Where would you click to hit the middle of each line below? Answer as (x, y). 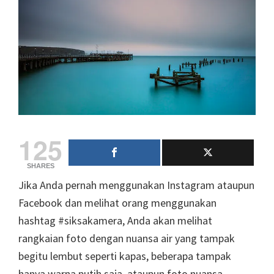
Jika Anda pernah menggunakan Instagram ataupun (136, 185)
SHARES (40, 165)
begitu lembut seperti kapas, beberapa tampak (125, 256)
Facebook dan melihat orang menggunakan (117, 202)
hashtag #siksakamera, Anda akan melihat (115, 220)
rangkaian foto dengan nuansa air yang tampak (127, 238)
